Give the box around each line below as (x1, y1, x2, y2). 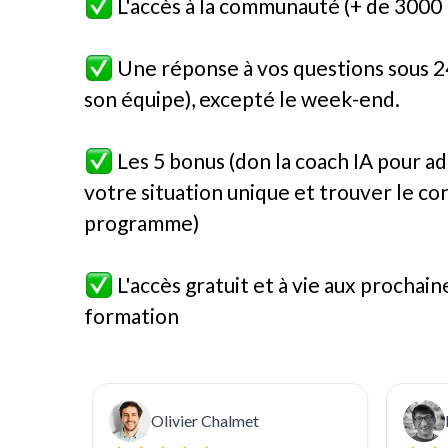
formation (84, 303, 179, 328)
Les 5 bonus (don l (113, 148, 282, 173)
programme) (84, 210, 199, 235)
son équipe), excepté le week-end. (84, 86, 400, 111)
